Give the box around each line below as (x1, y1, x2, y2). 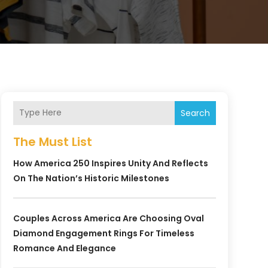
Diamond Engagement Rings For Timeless (13, 227, 194, 239)
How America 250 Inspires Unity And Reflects (13, 157, 208, 169)
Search (180, 106, 210, 119)
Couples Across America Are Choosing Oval (13, 212, 204, 224)
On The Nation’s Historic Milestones (13, 172, 169, 184)
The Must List (13, 133, 92, 150)
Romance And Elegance (13, 242, 116, 254)
